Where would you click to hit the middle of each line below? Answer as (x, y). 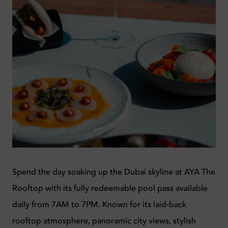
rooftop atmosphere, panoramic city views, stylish (104, 221)
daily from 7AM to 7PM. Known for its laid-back (99, 204)
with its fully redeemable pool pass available (125, 188)
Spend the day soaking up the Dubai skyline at (98, 172)
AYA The (200, 172)
